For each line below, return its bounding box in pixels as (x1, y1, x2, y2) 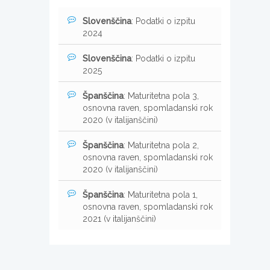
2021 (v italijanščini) (83, 213, 156, 224)
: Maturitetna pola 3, (124, 90, 199, 101)
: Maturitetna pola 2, (124, 140, 199, 150)
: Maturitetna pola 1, (124, 189, 198, 199)
